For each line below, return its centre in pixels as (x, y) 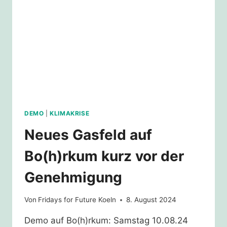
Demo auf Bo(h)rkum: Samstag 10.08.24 (106, 221)
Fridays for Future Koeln (77, 200)
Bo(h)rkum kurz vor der (104, 156)
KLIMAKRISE (70, 113)
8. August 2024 (152, 200)
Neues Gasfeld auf (88, 135)
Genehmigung (73, 177)
